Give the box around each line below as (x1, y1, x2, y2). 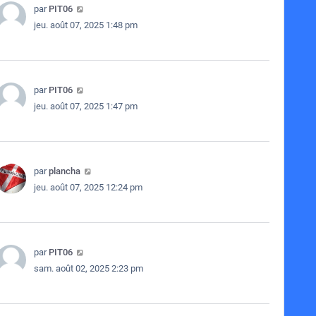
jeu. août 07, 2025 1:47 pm (33, 101, 138, 111)
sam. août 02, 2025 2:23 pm (33, 263, 143, 274)
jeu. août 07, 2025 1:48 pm (33, 20, 138, 30)
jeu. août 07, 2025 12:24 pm (33, 182, 142, 193)
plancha (48, 166, 80, 176)
